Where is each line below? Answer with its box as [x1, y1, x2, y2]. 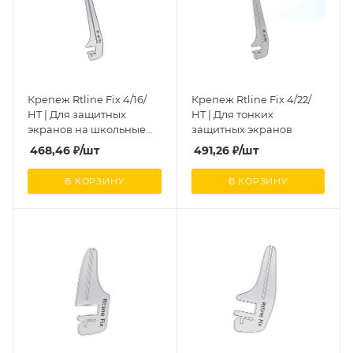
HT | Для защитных [28, 108, 126, 121]
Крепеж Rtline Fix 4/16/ [28, 93, 147, 106]
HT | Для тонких [191, 108, 273, 121]
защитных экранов [191, 123, 292, 136]
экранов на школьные [28, 123, 146, 136]
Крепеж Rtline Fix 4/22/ [191, 93, 311, 106]
